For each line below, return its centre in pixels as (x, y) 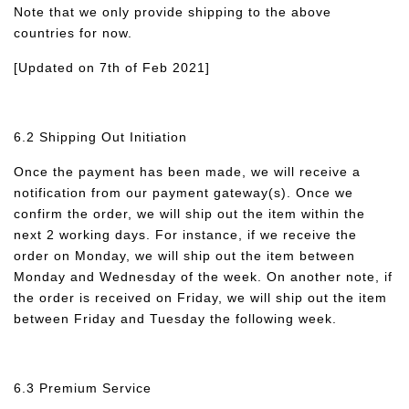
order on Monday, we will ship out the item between (184, 256)
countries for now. (73, 33)
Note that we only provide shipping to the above (173, 12)
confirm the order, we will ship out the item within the (189, 214)
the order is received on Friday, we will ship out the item (200, 298)
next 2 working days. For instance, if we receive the (185, 235)
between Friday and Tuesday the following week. (175, 319)
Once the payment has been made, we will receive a (187, 172)
